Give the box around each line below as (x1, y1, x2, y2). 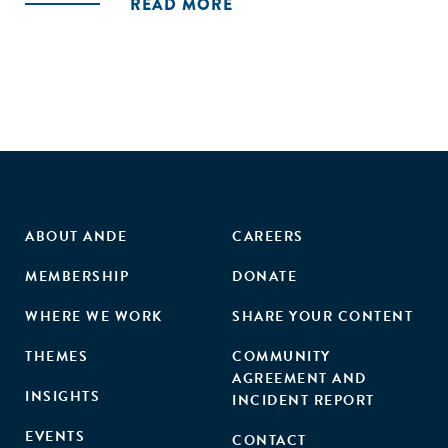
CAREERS (232, 226, 304, 247)
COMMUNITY (232, 346, 331, 367)
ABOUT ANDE (25, 226, 127, 247)
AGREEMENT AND (232, 368, 367, 389)
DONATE (232, 266, 297, 287)
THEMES (25, 346, 88, 367)
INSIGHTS (25, 386, 100, 407)
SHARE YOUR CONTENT (232, 306, 413, 327)
